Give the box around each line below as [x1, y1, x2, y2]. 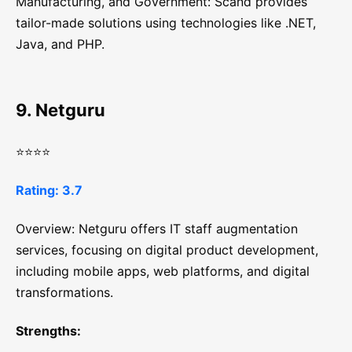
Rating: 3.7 [16, 182, 82, 199]
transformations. [16, 284, 113, 301]
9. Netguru [16, 100, 105, 121]
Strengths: [16, 323, 81, 339]
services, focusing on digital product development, [16, 242, 318, 258]
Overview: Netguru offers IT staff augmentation [16, 221, 298, 237]
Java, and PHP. [16, 36, 104, 53]
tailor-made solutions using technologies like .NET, [16, 15, 316, 31]
